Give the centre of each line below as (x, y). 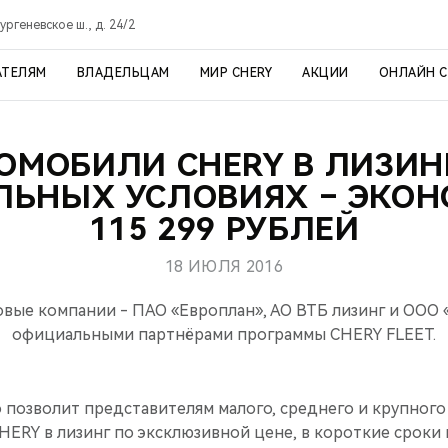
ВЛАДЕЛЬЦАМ (123, 73)
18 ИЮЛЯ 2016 (224, 266)
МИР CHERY (235, 73)
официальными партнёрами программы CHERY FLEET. (224, 334)
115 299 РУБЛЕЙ (224, 229)
